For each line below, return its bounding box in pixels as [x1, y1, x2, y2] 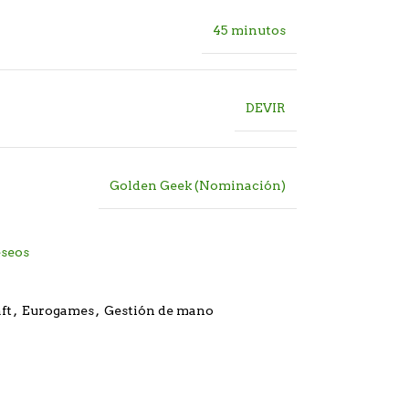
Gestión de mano [104, 303, 215, 319]
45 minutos [213, 23, 287, 38]
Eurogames [22, 303, 95, 319]
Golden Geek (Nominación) [110, 178, 287, 194]
